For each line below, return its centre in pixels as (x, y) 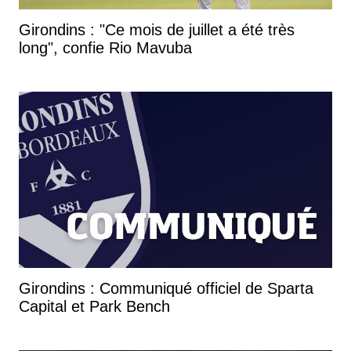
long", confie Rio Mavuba (105, 47)
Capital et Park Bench (94, 306)
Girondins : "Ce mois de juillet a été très (157, 29)
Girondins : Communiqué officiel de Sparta (166, 288)
